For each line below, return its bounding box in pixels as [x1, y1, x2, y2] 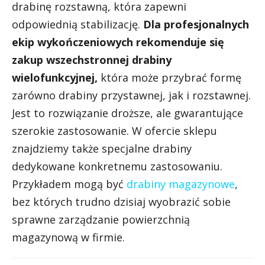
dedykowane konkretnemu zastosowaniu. [12, 159, 222, 173]
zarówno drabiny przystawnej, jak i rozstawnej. [12, 88, 251, 102]
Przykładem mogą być [12, 177, 127, 191]
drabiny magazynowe [127, 177, 235, 191]
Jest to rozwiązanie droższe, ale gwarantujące [12, 106, 243, 120]
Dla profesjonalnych [143, 17, 249, 31]
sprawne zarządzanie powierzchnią [12, 212, 190, 227]
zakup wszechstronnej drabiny [12, 53, 172, 67]
